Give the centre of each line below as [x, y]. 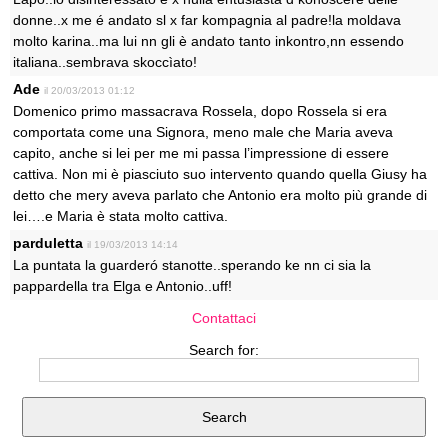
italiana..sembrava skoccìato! [105, 62]
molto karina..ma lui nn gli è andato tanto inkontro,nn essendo [208, 41]
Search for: [224, 350]
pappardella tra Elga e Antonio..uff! [122, 286]
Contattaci [224, 318]
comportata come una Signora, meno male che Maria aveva [203, 132]
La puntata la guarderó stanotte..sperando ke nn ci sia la [192, 265]
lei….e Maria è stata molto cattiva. [120, 216]
